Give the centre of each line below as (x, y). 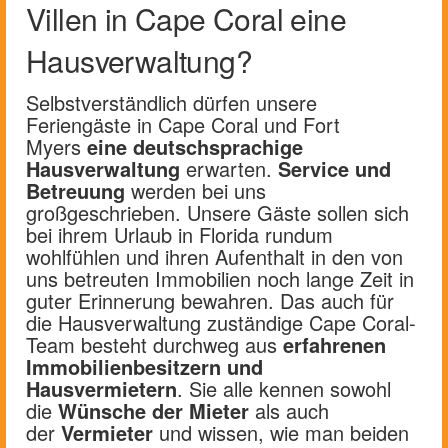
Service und (334, 168)
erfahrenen (334, 344)
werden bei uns (198, 190)
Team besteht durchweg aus (154, 344)
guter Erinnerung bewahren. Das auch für (210, 300)
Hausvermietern (101, 388)
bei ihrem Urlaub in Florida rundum (179, 234)
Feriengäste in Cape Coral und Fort (183, 124)
